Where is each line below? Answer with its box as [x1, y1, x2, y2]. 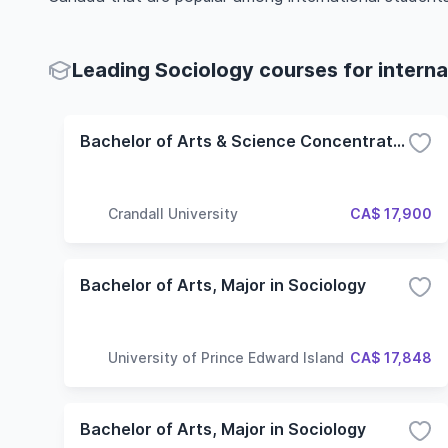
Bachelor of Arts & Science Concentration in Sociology [393, 131, 405, 151]
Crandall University [108, 204, 238, 222]
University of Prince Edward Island [108, 348, 344, 366]
